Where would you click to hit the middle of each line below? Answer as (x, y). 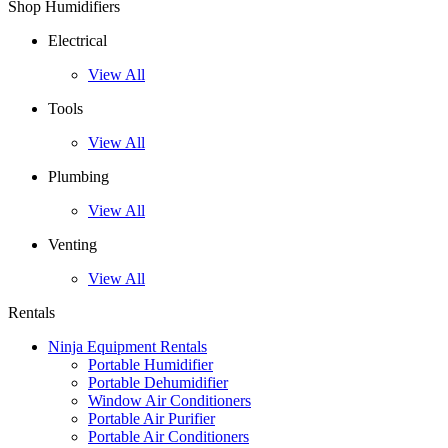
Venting (72, 245)
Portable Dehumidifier (158, 383)
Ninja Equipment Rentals (127, 347)
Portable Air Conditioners (168, 437)
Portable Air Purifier (151, 419)
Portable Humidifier (150, 365)
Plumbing (78, 177)
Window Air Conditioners (169, 401)
